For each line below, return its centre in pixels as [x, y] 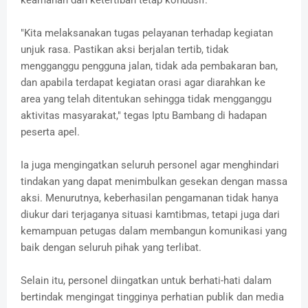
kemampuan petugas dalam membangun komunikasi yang [154, 231]
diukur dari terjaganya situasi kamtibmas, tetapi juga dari [150, 215]
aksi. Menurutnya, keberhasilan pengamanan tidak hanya [150, 198]
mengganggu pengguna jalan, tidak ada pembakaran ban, [149, 66]
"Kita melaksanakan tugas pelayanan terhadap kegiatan [147, 33]
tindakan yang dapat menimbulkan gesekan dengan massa [154, 182]
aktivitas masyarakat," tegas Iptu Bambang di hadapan [144, 116]
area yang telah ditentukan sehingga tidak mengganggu [146, 99]
